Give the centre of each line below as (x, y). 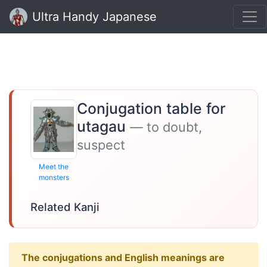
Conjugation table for (151, 108)
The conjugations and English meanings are (123, 257)
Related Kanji (65, 207)
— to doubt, (166, 127)
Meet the (54, 167)
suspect (101, 145)
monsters (54, 177)
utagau (103, 126)
